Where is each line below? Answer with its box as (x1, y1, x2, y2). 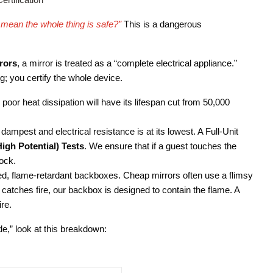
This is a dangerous (121, 18, 202, 29)
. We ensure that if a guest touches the (84, 140, 236, 151)
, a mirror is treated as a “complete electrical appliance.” (17, 57, 237, 68)
